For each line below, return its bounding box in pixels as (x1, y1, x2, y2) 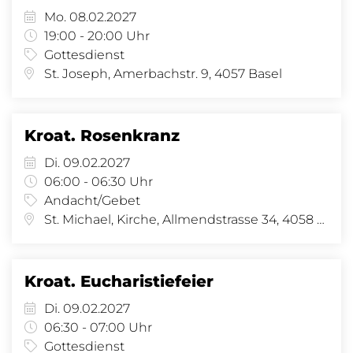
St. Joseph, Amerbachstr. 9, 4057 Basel (44, 66, 282, 81)
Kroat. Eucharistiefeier (24, 272, 214, 291)
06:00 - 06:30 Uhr (44, 174, 153, 189)
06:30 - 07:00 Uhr (44, 320, 152, 335)
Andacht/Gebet (44, 193, 140, 208)
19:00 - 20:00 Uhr (44, 28, 150, 43)
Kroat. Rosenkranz (24, 126, 180, 145)
